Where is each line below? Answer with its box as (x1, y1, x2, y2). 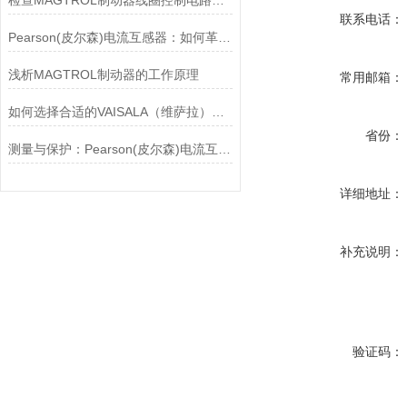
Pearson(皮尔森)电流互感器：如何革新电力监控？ (217, 30, 231, 45)
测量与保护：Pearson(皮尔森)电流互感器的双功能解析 (217, 142, 231, 156)
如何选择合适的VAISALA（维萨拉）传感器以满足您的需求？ (211, 104, 224, 119)
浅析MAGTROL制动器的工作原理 (7, 67, 199, 82)
